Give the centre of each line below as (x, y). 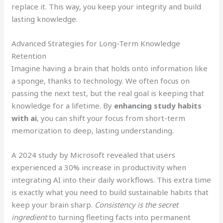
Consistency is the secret (137, 205)
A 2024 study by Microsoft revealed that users (94, 155)
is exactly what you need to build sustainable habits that (110, 192)
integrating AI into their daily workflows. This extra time (111, 180)
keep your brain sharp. (53, 205)
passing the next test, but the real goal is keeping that (108, 93)
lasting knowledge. (45, 19)
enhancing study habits (158, 106)
